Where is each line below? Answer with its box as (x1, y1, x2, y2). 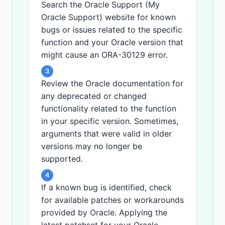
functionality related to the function (41, 103, 176, 114)
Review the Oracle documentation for (41, 78, 183, 89)
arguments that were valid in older (41, 129, 172, 139)
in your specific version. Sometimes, (41, 116, 178, 127)
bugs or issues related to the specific (41, 25, 182, 35)
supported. (41, 154, 83, 164)
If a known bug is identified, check (41, 182, 172, 193)
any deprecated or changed (41, 91, 147, 101)
